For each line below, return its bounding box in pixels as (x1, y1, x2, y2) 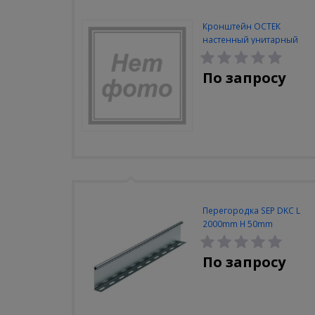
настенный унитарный (202, 34, 298, 46)
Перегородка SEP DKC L (202, 204, 300, 217)
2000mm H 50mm (202, 217, 273, 230)
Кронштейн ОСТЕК (202, 20, 281, 33)
